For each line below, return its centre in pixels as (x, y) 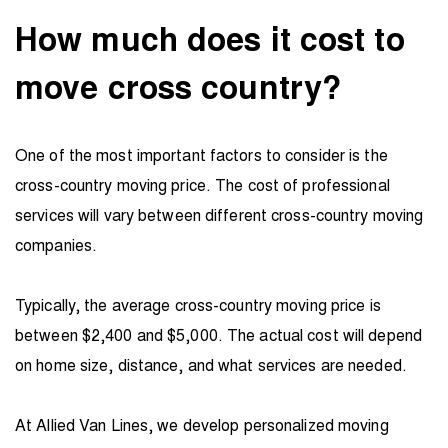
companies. (56, 245)
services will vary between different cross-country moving (219, 215)
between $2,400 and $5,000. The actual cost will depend (219, 335)
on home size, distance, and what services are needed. (211, 365)
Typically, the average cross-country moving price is (198, 305)
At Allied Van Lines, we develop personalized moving (202, 425)
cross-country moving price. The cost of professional (202, 185)
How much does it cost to (210, 37)
